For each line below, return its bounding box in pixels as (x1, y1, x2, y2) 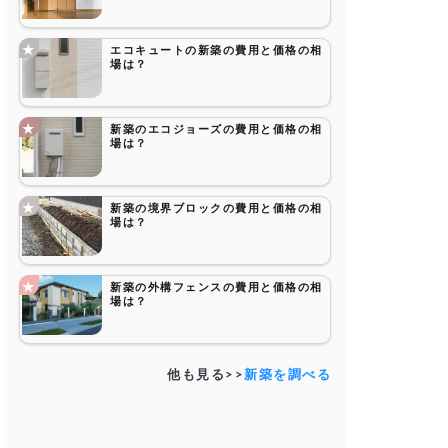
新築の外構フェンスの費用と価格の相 (110, 282, 323, 293)
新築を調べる (244, 369, 331, 382)
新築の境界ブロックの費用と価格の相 (110, 203, 323, 214)
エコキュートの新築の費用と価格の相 (110, 45, 323, 56)
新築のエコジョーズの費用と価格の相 (110, 124, 323, 135)
